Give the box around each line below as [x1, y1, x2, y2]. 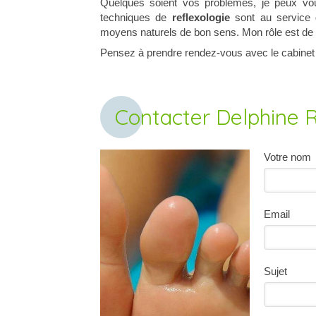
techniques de [100, 11, 172, 23]
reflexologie [171, 11, 230, 23]
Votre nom [263, 151, 311, 163]
